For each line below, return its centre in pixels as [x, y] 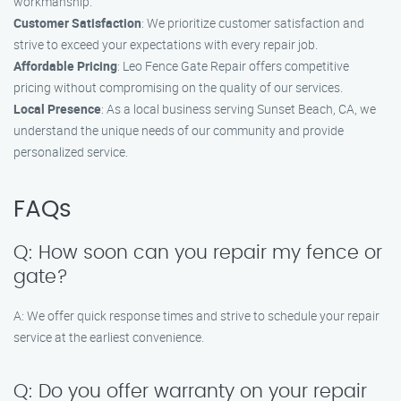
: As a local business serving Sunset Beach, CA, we [239, 109]
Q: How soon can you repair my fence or [198, 253]
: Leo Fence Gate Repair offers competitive [233, 66]
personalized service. [71, 152]
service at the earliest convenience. [109, 337]
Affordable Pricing [65, 66]
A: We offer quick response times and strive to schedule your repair [196, 316]
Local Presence [57, 109]
